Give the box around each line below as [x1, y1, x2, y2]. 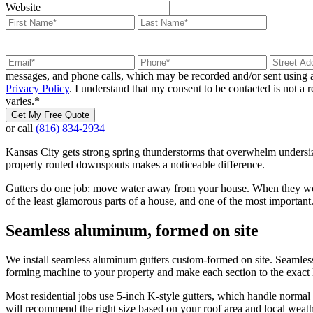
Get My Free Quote [11, 109, 89, 120]
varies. [6, 94, 34, 107]
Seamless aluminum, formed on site [6, 221, 259, 240]
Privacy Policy [6, 82, 69, 94]
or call [6, 122, 36, 134]
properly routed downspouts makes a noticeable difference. [6, 158, 265, 170]
